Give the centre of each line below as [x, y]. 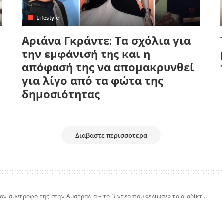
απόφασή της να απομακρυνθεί [108, 67]
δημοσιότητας [60, 93]
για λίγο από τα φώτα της [92, 80]
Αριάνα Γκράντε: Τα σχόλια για [106, 40]
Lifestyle [48, 17]
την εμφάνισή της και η [86, 53]
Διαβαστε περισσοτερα [111, 135]
